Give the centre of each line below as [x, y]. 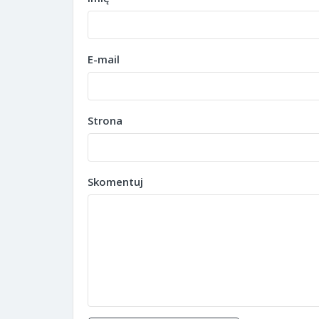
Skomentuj [115, 181]
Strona [105, 120]
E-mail [104, 59]
